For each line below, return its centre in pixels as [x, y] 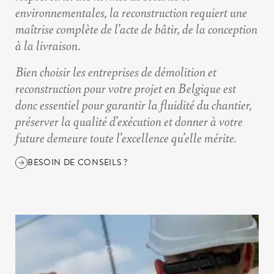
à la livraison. [48, 45]
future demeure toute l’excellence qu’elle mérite [125, 138]
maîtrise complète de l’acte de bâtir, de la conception [136, 29]
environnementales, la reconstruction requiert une [131, 12]
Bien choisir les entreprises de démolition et [116, 72]
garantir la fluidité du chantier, [179, 105]
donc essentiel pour [61, 105]
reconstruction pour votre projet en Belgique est [126, 88]
